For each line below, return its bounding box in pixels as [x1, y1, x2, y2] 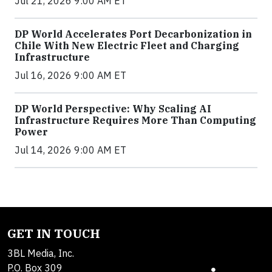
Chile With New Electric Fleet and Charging [15, 39, 239, 52]
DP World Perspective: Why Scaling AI [15, 102, 211, 115]
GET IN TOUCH [7, 225, 100, 242]
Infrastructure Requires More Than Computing [15, 114, 256, 126]
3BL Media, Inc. [7, 246, 74, 259]
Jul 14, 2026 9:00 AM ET [15, 143, 126, 156]
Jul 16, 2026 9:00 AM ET [15, 69, 126, 81]
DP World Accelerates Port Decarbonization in [15, 27, 252, 40]
